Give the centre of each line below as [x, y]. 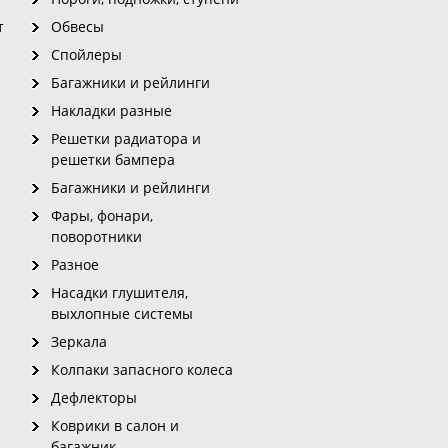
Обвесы [77, 26]
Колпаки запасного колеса [142, 369]
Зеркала [79, 341]
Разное [75, 264]
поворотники [96, 236]
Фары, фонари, [102, 215]
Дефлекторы [94, 397]
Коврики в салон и [115, 425]
